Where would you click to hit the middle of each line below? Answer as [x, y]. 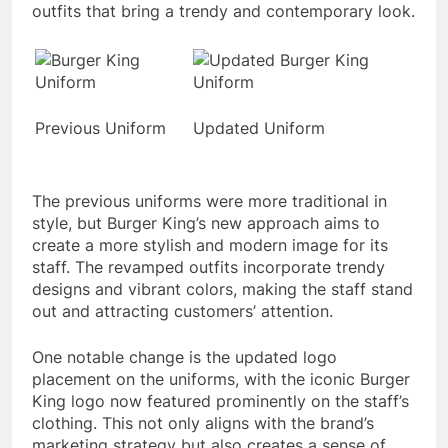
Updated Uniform [259, 127]
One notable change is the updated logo [184, 356]
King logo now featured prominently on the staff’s [220, 400]
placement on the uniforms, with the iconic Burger [221, 378]
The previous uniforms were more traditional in [209, 200]
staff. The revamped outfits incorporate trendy [208, 266]
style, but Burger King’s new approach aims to [206, 222]
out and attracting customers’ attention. [182, 310]
